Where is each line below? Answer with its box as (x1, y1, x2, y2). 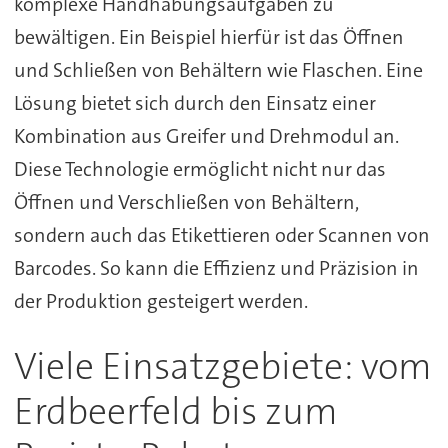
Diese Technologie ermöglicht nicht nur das (13, 155, 386, 182)
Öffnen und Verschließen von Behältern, (13, 188, 359, 215)
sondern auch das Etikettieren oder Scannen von (13, 221, 430, 248)
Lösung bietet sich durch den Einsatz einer (13, 89, 376, 116)
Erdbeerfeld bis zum (13, 386, 338, 436)
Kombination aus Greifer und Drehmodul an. (13, 122, 399, 149)
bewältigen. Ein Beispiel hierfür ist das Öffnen (13, 23, 404, 50)
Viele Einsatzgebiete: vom (13, 341, 432, 391)
